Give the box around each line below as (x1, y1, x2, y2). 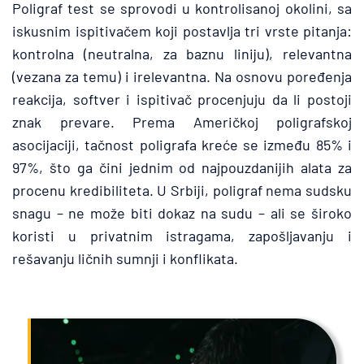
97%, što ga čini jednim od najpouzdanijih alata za (12, 158, 352, 176)
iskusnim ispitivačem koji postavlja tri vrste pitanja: (12, 22, 352, 40)
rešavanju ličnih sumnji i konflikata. (12, 249, 238, 267)
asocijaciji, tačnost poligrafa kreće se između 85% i (12, 136, 352, 154)
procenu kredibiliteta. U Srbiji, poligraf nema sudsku (12, 181, 352, 199)
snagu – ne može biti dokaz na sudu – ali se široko (12, 204, 352, 222)
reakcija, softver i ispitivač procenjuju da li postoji (12, 90, 352, 108)
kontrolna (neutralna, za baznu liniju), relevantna (12, 45, 352, 63)
